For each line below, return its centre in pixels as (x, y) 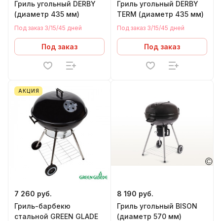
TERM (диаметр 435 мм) (160, 14)
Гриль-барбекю (42, 206)
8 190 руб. (135, 194)
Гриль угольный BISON (157, 206)
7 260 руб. (33, 194)
